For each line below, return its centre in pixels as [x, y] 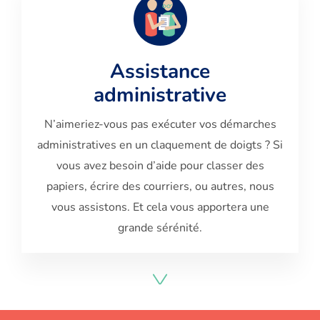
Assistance [160, 72]
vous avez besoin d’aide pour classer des [160, 166]
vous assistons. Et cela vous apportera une [160, 207]
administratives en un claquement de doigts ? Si [160, 145]
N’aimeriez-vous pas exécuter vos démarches [160, 125]
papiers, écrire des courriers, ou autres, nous [160, 187]
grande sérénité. [160, 228]
